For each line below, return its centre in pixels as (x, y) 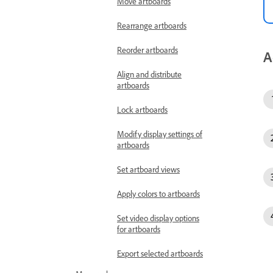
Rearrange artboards (152, 25)
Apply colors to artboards (158, 193)
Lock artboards (142, 109)
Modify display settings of (160, 134)
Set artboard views (148, 169)
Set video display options (158, 218)
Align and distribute (149, 74)
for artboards (139, 229)
